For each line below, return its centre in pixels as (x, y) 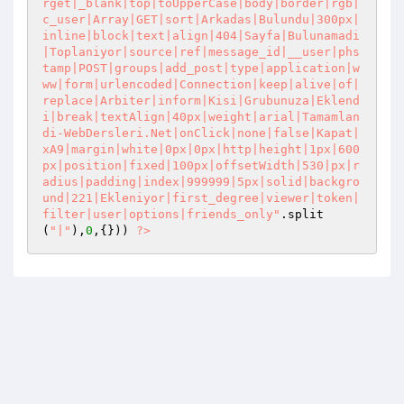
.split (302, 214)
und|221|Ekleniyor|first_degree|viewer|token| (201, 198)
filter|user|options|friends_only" (161, 214)
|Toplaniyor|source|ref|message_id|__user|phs (201, 52)
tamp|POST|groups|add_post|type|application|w (201, 68)
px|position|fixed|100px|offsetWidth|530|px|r (201, 165)
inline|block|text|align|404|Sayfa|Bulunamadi (201, 36)
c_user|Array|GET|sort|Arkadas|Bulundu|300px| (201, 19)
